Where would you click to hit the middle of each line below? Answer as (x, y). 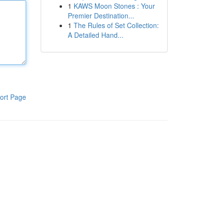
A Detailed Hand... (95, 35)
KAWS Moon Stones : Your (114, 6)
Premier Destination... (101, 15)
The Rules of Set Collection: (116, 25)
